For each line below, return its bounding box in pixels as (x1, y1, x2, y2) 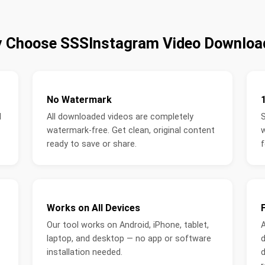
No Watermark (47, 94, 112, 106)
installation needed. (47, 247, 123, 258)
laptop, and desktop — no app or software (47, 234, 212, 244)
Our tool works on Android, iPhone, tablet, (47, 220, 209, 231)
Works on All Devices (47, 202, 141, 214)
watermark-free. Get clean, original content (47, 125, 215, 136)
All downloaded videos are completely (47, 112, 194, 122)
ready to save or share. (47, 139, 137, 150)
